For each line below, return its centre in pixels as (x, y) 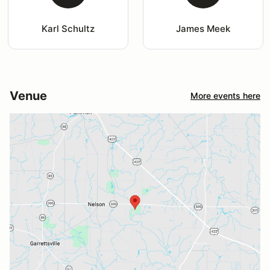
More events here (225, 96)
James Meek (203, 28)
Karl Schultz (68, 28)
